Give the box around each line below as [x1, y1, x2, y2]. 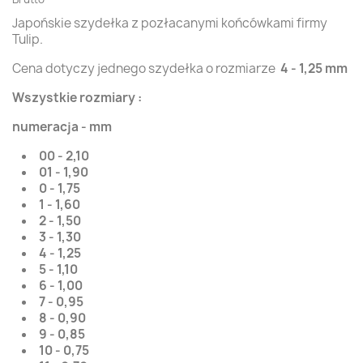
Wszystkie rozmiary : [12, 89, 142, 106]
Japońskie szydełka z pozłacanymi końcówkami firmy [12, 15, 327, 32]
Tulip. [12, 31, 43, 48]
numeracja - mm [12, 118, 112, 135]
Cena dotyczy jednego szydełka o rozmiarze [12, 60, 280, 77]
